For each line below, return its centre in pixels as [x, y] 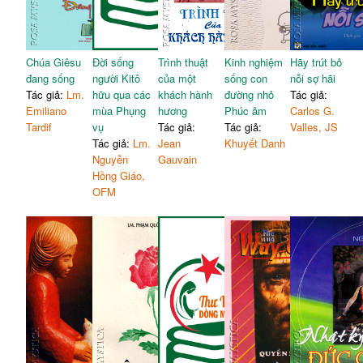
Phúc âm [245, 110]
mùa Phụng [119, 110]
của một [177, 78]
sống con [246, 78]
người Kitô [116, 78]
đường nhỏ [249, 94]
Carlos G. [313, 110]
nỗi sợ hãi [313, 78]
